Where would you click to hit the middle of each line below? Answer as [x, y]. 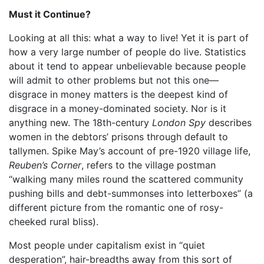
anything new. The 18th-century [80, 122]
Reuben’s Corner [45, 165]
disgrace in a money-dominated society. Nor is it [118, 108]
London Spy [179, 122]
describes [229, 122]
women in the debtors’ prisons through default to [118, 136]
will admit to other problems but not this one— [114, 80]
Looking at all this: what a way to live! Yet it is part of [129, 37]
